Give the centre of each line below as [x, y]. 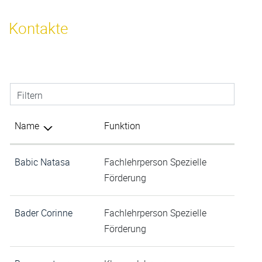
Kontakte [38, 29]
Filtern [30, 96]
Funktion [122, 126]
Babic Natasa [42, 162]
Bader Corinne [44, 213]
